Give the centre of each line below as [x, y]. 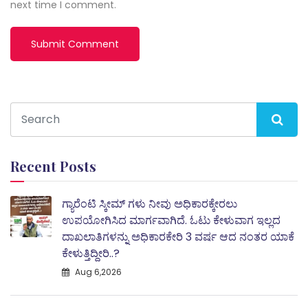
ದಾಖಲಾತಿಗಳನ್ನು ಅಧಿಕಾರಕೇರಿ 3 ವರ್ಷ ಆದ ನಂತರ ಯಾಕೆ [178, 236]
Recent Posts [53, 166]
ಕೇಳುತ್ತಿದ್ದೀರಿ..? [91, 253]
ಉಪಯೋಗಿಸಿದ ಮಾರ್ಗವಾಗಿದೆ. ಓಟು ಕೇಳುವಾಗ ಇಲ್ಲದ [171, 220]
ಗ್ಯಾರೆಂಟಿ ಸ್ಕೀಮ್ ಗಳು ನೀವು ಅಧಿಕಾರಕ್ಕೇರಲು [150, 203]
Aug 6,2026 [97, 272]
